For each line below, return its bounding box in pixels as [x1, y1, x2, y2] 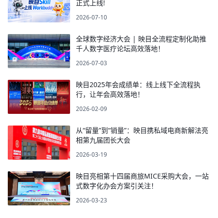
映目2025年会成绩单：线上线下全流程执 [76, 79, 200, 89]
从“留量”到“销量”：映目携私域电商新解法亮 [76, 125, 208, 135]
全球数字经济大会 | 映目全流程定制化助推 [76, 34, 206, 43]
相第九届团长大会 [76, 135, 130, 145]
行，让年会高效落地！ [76, 89, 144, 99]
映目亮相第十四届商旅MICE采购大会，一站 [76, 171, 209, 181]
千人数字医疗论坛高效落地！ [76, 43, 164, 53]
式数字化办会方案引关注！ [76, 181, 158, 190]
